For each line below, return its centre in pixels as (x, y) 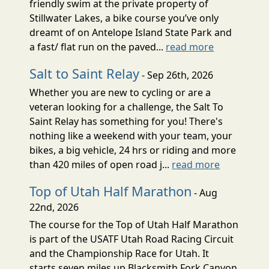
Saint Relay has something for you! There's (126, 121)
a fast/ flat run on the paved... (98, 47)
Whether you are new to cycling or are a (120, 92)
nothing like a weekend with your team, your (131, 135)
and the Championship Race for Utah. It (119, 253)
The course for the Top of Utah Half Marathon (134, 224)
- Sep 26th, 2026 (177, 75)
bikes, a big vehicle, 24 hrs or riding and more (133, 150)
